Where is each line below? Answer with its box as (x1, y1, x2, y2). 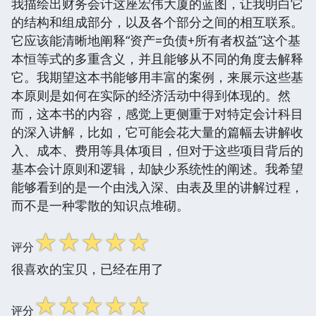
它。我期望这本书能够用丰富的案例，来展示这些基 (11, 68, 303, 85)
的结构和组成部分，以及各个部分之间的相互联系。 (11, 13, 303, 30)
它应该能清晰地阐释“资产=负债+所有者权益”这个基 (11, 31, 300, 49)
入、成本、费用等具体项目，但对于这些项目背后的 (11, 141, 303, 159)
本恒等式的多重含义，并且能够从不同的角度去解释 (11, 49, 303, 67)
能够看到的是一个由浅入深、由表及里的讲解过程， (11, 178, 303, 195)
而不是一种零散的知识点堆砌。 (11, 196, 189, 214)
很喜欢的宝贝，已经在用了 (11, 260, 164, 277)
